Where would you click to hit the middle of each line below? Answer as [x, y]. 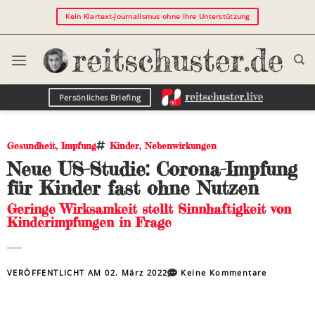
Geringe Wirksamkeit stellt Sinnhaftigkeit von [149, 209]
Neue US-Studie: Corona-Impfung [152, 169]
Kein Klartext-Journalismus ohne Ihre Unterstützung [157, 17]
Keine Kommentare [224, 272]
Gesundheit [31, 146]
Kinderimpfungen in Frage [89, 222]
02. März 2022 [136, 272]
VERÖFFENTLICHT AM [56, 272]
